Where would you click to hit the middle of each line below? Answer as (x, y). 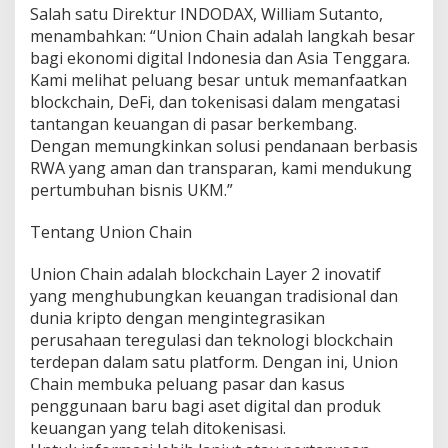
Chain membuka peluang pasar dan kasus (187, 384)
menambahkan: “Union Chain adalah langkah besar (222, 36)
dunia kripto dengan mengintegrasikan (177, 318)
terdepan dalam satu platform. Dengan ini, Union (214, 362)
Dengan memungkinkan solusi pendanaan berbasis (224, 146)
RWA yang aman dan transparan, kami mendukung (221, 168)
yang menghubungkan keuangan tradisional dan (214, 296)
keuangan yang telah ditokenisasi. (158, 428)
